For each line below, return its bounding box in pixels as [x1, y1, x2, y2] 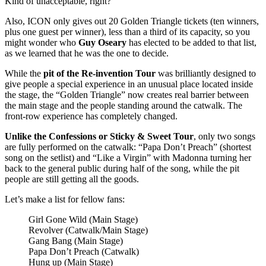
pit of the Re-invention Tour [43, 68, 156, 78]
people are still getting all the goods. [5, 173, 139, 184]
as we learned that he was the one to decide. [5, 47, 169, 58]
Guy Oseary [78, 37, 126, 47]
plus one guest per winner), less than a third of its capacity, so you [5, 26, 250, 37]
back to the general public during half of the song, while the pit [5, 163, 239, 173]
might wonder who [5, 37, 78, 47]
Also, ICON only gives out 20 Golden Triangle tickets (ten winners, [5, 15, 259, 26]
